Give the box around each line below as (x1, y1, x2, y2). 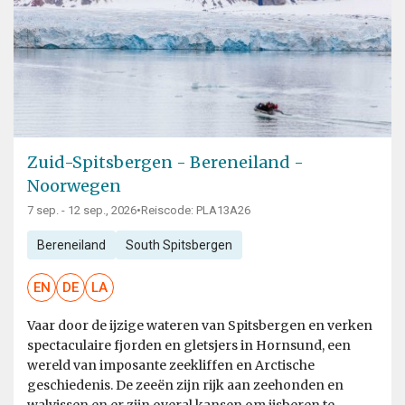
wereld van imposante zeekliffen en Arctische (27, 357, 315, 374)
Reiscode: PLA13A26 (141, 203, 250, 218)
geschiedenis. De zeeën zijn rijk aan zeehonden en (27, 377, 344, 394)
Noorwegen (27, 175, 121, 197)
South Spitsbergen (125, 238, 232, 253)
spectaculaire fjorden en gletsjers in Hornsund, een (27, 337, 351, 354)
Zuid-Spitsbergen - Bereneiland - (27, 152, 304, 174)
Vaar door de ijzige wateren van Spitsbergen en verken (27, 317, 372, 334)
